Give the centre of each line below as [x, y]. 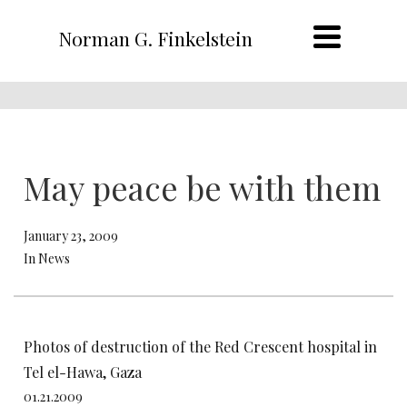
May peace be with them [202, 187]
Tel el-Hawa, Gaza [83, 372]
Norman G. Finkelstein [155, 38]
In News [47, 258]
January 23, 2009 [71, 236]
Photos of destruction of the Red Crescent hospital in [200, 347]
